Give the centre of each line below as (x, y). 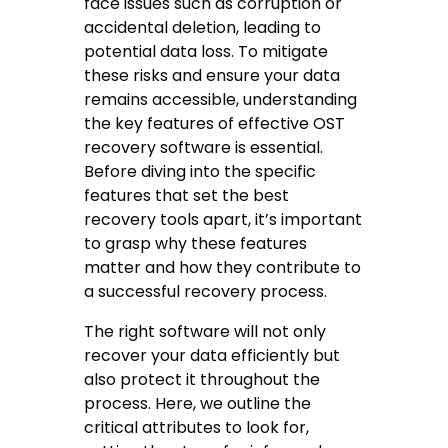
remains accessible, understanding (221, 99)
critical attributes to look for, (197, 427)
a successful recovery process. (206, 291)
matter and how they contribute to (223, 267)
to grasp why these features (196, 243)
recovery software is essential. (204, 147)
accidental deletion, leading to (203, 27)
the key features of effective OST (215, 123)
